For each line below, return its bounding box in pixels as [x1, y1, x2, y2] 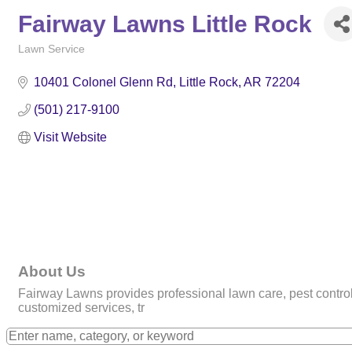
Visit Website [34, 130, 107, 144]
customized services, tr [18, 301, 145, 315]
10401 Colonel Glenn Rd [34, 75, 173, 89]
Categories [17, 54, 69, 66]
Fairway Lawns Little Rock [18, 10, 312, 37]
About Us [18, 263, 86, 280]
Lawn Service [18, 43, 85, 55]
